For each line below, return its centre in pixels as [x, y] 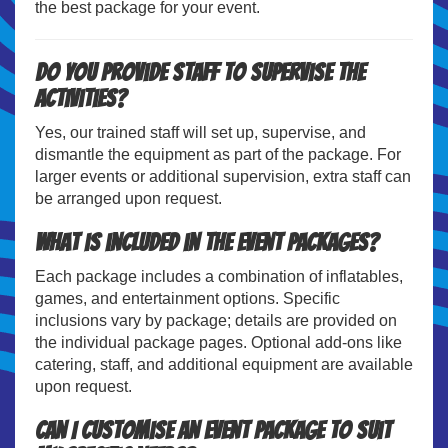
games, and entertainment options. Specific [187, 298]
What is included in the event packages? [206, 242]
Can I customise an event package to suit [213, 430]
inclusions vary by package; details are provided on [216, 320]
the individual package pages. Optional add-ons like [218, 342]
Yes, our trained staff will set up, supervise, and [200, 132]
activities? [80, 98]
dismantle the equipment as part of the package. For [218, 154]
